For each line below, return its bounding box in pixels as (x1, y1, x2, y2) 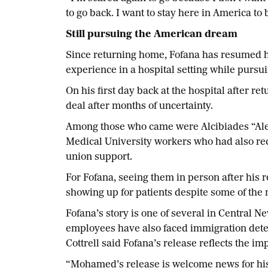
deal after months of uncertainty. (65, 102, 215, 111)
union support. (65, 153, 135, 162)
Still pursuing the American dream (65, 30, 240, 39)
